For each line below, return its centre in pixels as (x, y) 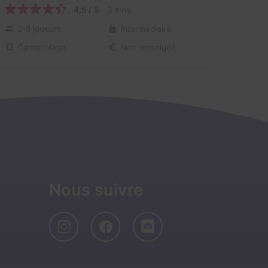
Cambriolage (41, 47)
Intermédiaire (145, 29)
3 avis (118, 9)
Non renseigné (148, 48)
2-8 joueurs (39, 29)
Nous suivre (96, 190)
